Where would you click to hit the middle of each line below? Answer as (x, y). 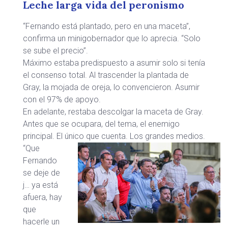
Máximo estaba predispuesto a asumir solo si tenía (114, 63)
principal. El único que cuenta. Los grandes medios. (114, 136)
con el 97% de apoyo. (62, 99)
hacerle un (41, 222)
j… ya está (40, 185)
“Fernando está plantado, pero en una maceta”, (107, 26)
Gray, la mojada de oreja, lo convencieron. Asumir (111, 87)
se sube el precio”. (55, 51)
